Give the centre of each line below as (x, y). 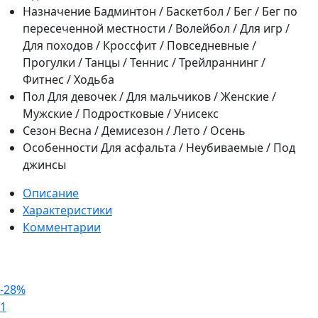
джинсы (44, 164)
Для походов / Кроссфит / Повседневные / (139, 45)
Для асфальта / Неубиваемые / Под (198, 147)
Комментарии (62, 227)
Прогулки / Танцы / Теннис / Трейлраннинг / (144, 62)
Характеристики (67, 210)
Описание (51, 193)
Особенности (60, 147)
